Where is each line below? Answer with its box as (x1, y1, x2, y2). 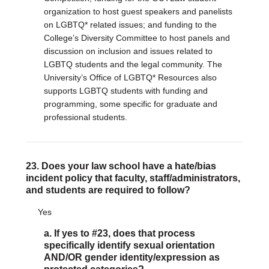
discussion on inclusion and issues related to (43, 46, 213, 56)
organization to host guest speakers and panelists (43, 7, 232, 16)
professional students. (43, 112, 127, 122)
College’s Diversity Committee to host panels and (43, 33, 230, 43)
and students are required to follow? (25, 185, 190, 195)
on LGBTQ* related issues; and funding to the (43, 20, 217, 29)
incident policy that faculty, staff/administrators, (25, 173, 240, 183)
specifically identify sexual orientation (43, 240, 215, 250)
